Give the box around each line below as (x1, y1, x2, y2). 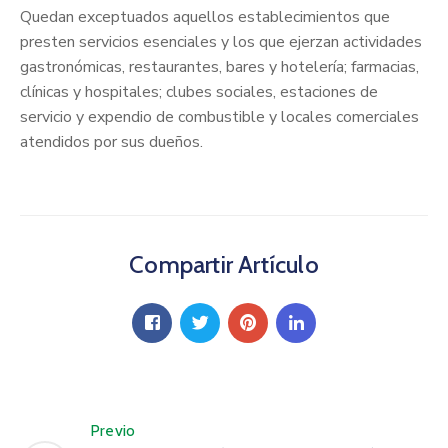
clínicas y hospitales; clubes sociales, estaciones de (20, 80, 378, 103)
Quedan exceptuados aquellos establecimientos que (20, 5, 390, 28)
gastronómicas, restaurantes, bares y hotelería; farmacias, (20, 55, 419, 78)
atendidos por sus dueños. (20, 130, 203, 153)
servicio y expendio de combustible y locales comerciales (20, 105, 419, 128)
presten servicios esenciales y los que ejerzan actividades (20, 30, 422, 53)
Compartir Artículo (129, 249, 319, 279)
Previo (90, 420, 136, 440)
